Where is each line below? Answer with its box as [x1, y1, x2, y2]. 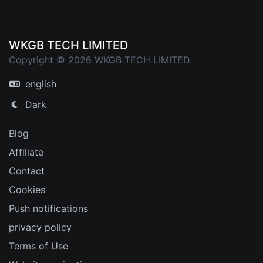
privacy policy [9, 221, 72, 233]
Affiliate [9, 146, 43, 158]
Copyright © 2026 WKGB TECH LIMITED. [9, 53, 192, 66]
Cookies [9, 183, 45, 195]
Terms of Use [9, 240, 68, 252]
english [22, 78, 56, 90]
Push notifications [9, 202, 88, 214]
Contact [9, 164, 45, 177]
